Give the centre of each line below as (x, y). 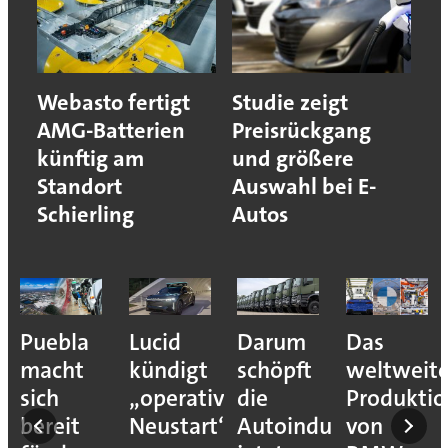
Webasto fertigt (113, 103)
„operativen (189, 399)
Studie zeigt (290, 103)
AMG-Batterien (110, 131)
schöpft (275, 371)
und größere (293, 159)
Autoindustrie (307, 427)
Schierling (85, 215)
